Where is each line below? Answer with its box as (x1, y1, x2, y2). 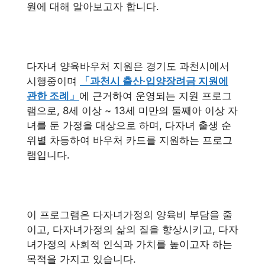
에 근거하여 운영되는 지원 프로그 (79, 89, 232, 102)
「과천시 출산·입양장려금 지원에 (80, 75, 228, 87)
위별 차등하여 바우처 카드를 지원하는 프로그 (27, 134, 232, 146)
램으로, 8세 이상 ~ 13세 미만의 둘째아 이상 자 (27, 104, 238, 117)
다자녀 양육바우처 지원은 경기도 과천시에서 (27, 60, 230, 72)
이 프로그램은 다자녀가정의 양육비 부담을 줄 (27, 208, 232, 221)
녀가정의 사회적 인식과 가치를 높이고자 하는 (27, 238, 232, 250)
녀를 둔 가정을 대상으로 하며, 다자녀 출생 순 (27, 119, 231, 131)
